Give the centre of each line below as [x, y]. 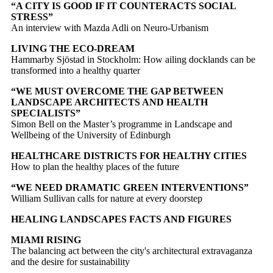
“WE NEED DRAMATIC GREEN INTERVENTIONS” [130, 187]
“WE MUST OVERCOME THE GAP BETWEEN [117, 91]
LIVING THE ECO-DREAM [73, 48]
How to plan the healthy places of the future [95, 166]
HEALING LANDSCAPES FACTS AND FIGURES [121, 219]
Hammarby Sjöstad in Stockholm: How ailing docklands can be [133, 59]
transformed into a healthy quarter [76, 70]
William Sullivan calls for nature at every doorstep [107, 198]
